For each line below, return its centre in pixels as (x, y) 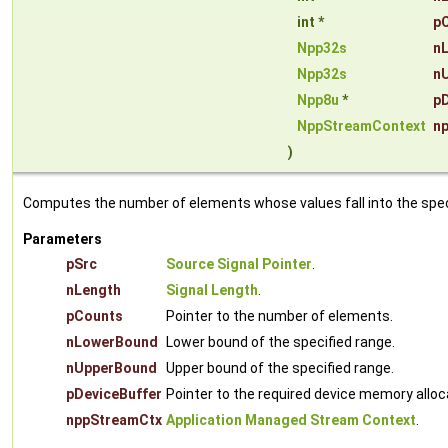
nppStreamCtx (114, 420)
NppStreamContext (361, 126)
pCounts (94, 316)
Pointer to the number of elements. (279, 316)
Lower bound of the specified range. (280, 342)
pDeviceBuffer (114, 394)
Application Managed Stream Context (291, 420)
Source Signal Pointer (239, 264)
